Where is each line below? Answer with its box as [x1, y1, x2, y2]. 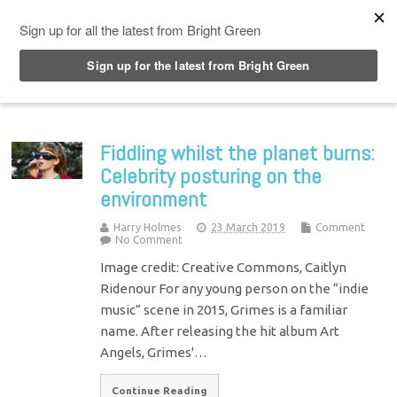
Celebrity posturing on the [100, 161, 323, 190]
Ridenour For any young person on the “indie [100, 280, 370, 296]
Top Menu [43, 8, 115, 26]
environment [100, 184, 207, 213]
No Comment [115, 233, 183, 245]
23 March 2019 [211, 221, 286, 233]
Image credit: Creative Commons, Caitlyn [100, 259, 347, 275]
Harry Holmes [113, 221, 182, 233]
